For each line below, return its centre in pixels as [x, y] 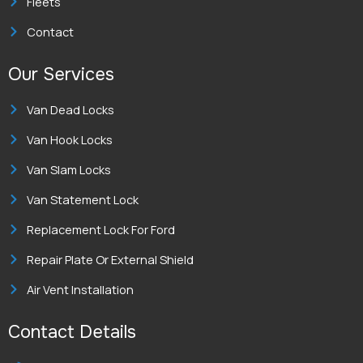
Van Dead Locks [70, 109]
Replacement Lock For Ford [100, 229]
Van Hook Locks [69, 139]
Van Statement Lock [82, 199]
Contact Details [72, 332]
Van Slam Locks [68, 169]
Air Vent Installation [80, 289]
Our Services [61, 75]
